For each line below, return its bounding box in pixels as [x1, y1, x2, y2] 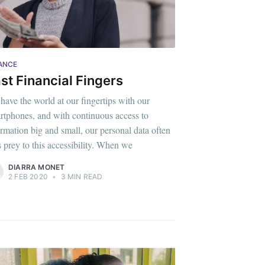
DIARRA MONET [8, 163, 65, 172]
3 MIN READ [59, 172, 103, 182]
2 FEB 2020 [8, 172, 48, 182]
